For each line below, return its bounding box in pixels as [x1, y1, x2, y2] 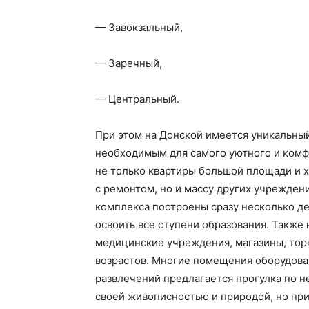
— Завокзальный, [95, 21, 183, 34]
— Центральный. [95, 92, 179, 106]
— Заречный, [95, 57, 162, 70]
